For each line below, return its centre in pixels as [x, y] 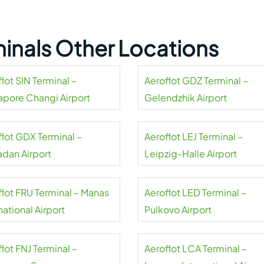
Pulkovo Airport [178, 209]
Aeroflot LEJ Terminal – [193, 136]
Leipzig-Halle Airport [190, 154]
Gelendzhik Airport [185, 98]
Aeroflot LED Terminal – [195, 192]
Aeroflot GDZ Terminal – [196, 80]
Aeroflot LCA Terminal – [195, 248]
